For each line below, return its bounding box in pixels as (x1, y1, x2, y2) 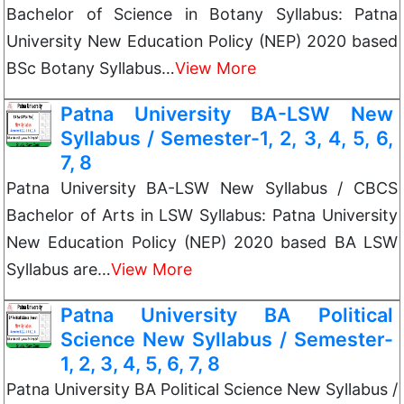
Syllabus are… (6, 260, 111, 279)
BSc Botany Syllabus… (6, 59, 175, 78)
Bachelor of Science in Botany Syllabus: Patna (6, 5, 398, 23)
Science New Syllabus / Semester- (60, 327, 393, 351)
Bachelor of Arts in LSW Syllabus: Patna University (6, 206, 398, 225)
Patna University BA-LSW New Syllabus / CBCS (6, 179, 398, 197)
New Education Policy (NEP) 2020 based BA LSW (6, 233, 398, 252)
